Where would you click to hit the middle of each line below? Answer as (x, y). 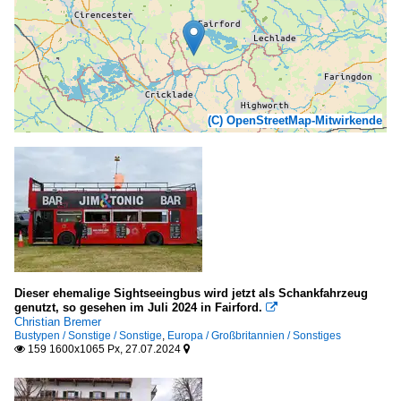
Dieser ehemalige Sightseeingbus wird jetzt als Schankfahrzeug (191, 294)
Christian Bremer (58, 322)
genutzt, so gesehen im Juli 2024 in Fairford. (140, 308)
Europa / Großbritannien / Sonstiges (254, 336)
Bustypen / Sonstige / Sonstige (88, 336)
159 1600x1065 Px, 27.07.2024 (104, 350)
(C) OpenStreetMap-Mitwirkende (295, 121)
